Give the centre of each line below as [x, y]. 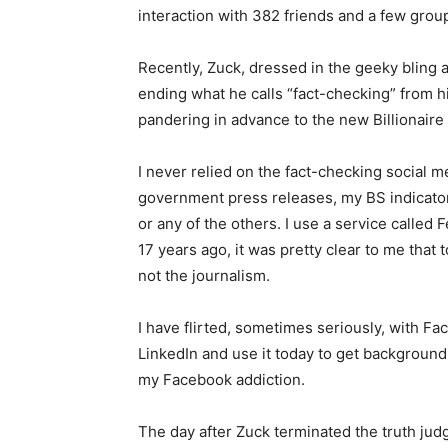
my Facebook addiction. [214, 380]
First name [326, 416]
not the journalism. [196, 276]
